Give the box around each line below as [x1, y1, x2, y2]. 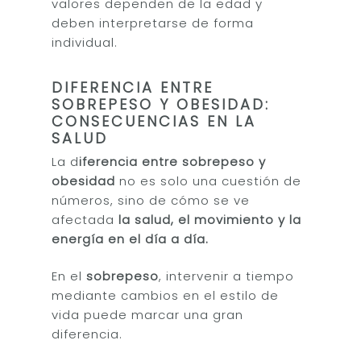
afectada [52, 210, 119, 228]
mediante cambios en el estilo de [52, 287, 280, 304]
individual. [52, 34, 118, 51]
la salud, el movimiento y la [118, 210, 302, 228]
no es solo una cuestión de [115, 172, 302, 189]
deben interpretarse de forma [52, 15, 255, 31]
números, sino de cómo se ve [52, 191, 251, 209]
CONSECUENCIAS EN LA [52, 110, 257, 131]
